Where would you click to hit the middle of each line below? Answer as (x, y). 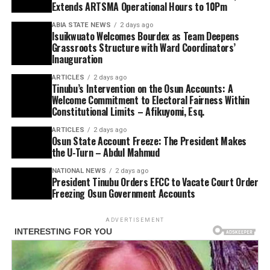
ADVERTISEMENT (135, 220)
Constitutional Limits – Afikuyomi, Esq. (128, 111)
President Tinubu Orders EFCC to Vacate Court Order (155, 182)
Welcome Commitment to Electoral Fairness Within (150, 100)
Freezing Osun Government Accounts (124, 193)
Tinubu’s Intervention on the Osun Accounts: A (142, 89)
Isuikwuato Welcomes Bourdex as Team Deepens (145, 36)
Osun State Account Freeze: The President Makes (149, 141)
